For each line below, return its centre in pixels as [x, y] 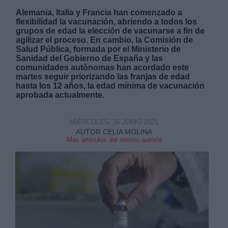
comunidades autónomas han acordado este [103, 68]
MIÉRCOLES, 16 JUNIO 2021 [114, 122]
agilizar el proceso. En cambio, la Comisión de [105, 40]
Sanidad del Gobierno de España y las [90, 59]
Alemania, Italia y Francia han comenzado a [99, 13]
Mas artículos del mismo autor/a [114, 140]
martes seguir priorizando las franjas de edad [103, 77]
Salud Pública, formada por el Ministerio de [98, 49]
